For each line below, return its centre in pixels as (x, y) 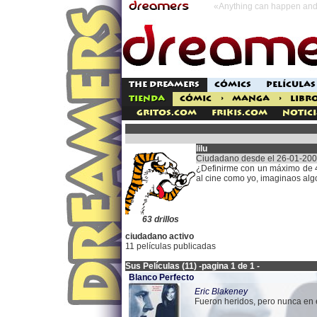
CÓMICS (233, 85)
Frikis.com (240, 113)
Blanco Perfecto (161, 277)
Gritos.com (167, 113)
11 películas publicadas (171, 246)
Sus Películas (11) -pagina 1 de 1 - (192, 266)
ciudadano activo (160, 236)
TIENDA (147, 99)
